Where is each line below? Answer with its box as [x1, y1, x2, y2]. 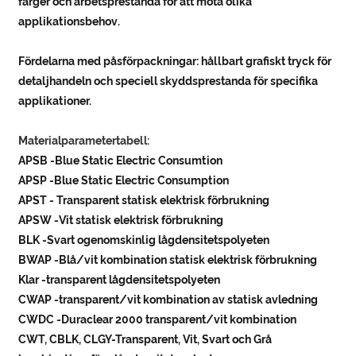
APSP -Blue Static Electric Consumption [18, 174, 230, 188]
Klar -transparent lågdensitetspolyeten [18, 273, 221, 287]
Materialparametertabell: [18, 134, 150, 148]
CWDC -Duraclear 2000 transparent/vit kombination [18, 313, 297, 327]
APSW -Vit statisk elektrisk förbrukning [18, 214, 224, 227]
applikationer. [18, 95, 92, 108]
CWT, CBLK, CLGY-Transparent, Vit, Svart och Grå [18, 333, 273, 346]
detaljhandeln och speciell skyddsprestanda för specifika [18, 75, 319, 88]
